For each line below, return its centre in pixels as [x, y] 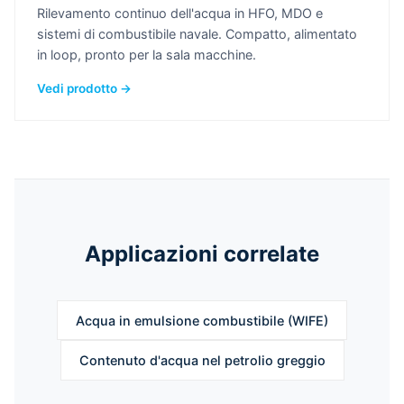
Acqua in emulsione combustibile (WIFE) [202, 320]
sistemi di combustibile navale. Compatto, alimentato [197, 34]
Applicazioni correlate [202, 254]
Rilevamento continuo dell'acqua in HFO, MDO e [180, 14]
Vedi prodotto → [84, 89]
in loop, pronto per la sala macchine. [147, 55]
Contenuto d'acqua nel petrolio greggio [202, 361]
